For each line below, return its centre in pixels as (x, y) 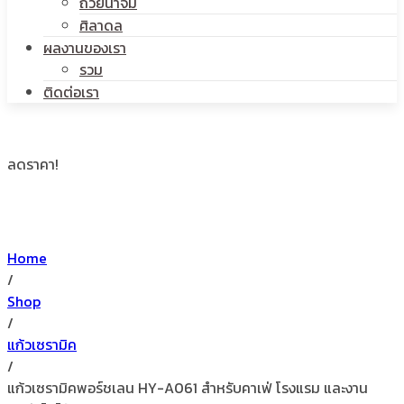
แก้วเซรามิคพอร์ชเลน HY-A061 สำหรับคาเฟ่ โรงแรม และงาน (188, 388)
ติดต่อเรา (71, 92)
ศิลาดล (101, 25)
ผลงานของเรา (85, 48)
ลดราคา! (33, 164)
